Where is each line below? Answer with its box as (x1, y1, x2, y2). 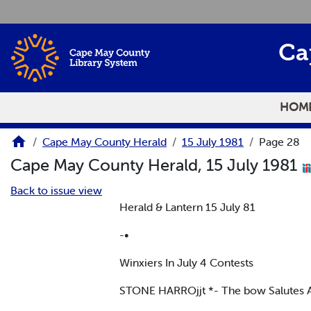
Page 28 (259, 135, 300, 149)
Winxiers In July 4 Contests (119, 255, 253, 269)
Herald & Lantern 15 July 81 (119, 199, 255, 214)
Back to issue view (10, 183, 102, 197)
